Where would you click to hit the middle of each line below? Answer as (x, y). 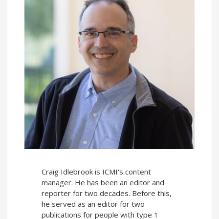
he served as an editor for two (93, 204)
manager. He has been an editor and (103, 183)
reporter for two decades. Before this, (107, 193)
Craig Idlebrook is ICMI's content (96, 172)
